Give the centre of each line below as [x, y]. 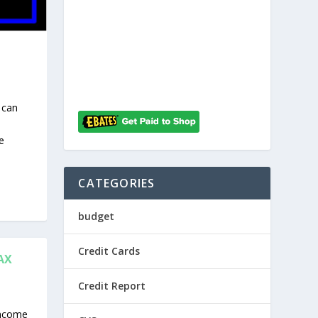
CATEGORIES [117, 183]
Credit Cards [109, 251]
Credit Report [112, 286]
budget [97, 216]
